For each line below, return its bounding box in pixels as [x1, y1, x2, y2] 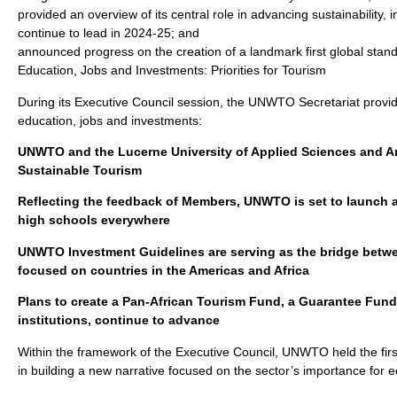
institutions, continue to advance [18, 313, 220, 328]
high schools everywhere [18, 213, 170, 228]
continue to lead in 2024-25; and [18, 26, 199, 41]
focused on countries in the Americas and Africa [18, 262, 309, 277]
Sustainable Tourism [18, 163, 142, 178]
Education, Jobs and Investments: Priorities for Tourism [18, 63, 326, 78]
